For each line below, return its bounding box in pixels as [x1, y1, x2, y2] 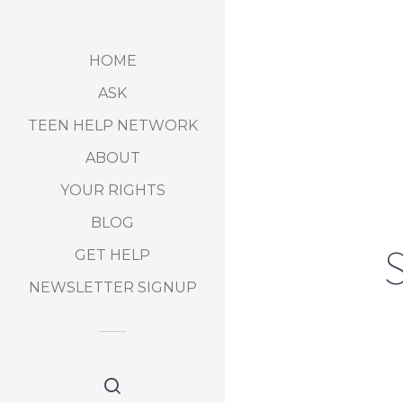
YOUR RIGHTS [59, 182, 166, 199]
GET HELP [75, 246, 150, 264]
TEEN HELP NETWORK [27, 117, 198, 134]
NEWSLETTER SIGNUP [28, 279, 197, 296]
